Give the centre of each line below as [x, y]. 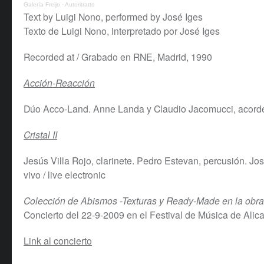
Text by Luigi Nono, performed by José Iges [113, 17]
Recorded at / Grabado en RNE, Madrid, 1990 [118, 57]
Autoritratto [80, 4]
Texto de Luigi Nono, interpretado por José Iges [122, 31]
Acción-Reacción [59, 83]
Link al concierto [58, 241]
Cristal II [40, 135]
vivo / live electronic [65, 175]
